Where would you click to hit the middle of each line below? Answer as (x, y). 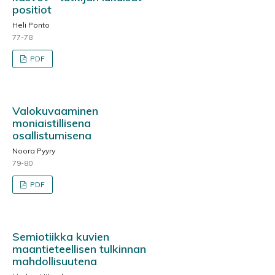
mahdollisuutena (55, 261)
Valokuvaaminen (55, 110)
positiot (32, 9)
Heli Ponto (31, 25)
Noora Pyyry (34, 150)
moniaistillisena (52, 123)
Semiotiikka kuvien (61, 236)
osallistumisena (52, 135)
